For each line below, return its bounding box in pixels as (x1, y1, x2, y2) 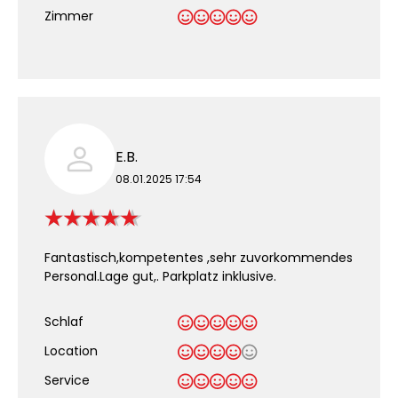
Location (44, 342, 98, 360)
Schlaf (44, 313, 84, 330)
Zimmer (44, 7, 93, 25)
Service (44, 371, 90, 389)
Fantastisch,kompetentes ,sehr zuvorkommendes (44, 249, 353, 267)
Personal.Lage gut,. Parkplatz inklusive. (44, 267, 276, 285)
